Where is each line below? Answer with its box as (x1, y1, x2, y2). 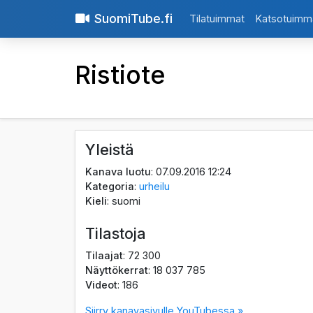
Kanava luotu (85, 165, 152, 177)
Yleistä (85, 140, 135, 159)
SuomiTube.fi (94, 11, 173, 27)
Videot (85, 278, 118, 291)
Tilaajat (85, 249, 124, 261)
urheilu (139, 180, 170, 192)
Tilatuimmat (189, 13, 245, 25)
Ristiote (75, 59, 166, 91)
